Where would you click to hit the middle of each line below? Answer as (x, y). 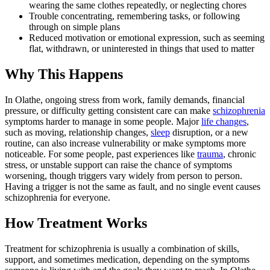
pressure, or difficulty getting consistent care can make (109, 111)
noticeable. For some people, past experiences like (101, 154)
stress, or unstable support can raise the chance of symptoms (118, 165)
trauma (210, 154)
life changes (224, 122)
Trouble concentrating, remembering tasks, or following (134, 16)
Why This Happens (64, 74)
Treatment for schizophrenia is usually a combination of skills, (122, 249)
